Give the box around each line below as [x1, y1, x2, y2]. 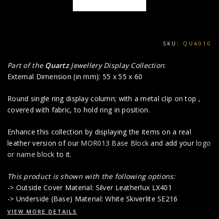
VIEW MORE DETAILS [7, 208, 77, 216]
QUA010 [183, 40, 212, 47]
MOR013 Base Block [81, 138, 149, 148]
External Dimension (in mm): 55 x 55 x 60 [7, 72, 143, 82]
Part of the [7, 61, 45, 70]
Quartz [45, 61, 69, 70]
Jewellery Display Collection [69, 61, 165, 70]
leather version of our [7, 138, 81, 148]
